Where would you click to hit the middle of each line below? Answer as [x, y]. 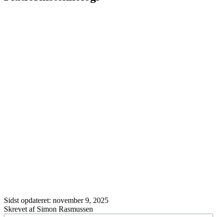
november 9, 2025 [81, 201]
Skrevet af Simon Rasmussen [48, 209]
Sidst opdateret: [27, 201]
